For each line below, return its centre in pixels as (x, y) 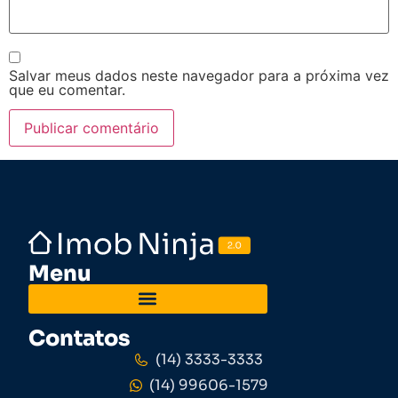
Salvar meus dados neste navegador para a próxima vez (199, 75)
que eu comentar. (67, 89)
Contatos (79, 338)
